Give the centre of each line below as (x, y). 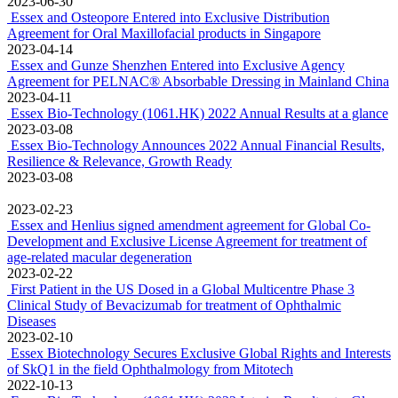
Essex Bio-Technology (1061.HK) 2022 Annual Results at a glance (199, 113)
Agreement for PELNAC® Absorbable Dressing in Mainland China (198, 81)
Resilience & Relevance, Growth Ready (119, 161)
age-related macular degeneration (99, 257)
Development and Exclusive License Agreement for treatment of (187, 241)
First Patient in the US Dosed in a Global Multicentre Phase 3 (183, 289)
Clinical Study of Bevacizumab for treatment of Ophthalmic (174, 305)
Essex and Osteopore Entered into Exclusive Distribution (170, 17)
